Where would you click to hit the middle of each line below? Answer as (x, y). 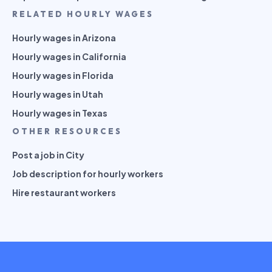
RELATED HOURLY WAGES (83, 14)
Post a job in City (48, 155)
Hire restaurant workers (64, 192)
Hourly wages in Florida (63, 75)
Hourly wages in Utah (58, 94)
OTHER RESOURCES (67, 131)
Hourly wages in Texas (60, 113)
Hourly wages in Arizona (64, 37)
